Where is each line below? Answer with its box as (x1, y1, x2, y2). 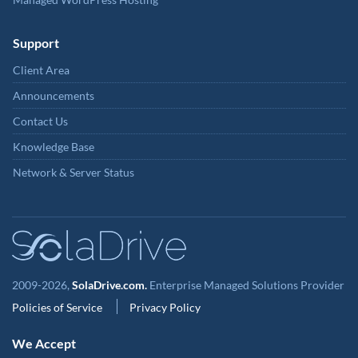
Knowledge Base (13, 139, 94, 153)
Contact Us (13, 113, 68, 128)
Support (13, 34, 59, 50)
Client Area (13, 62, 70, 77)
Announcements (13, 88, 94, 102)
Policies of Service (12, 300, 105, 314)
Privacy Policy (129, 300, 201, 314)
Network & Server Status (13, 165, 134, 179)
